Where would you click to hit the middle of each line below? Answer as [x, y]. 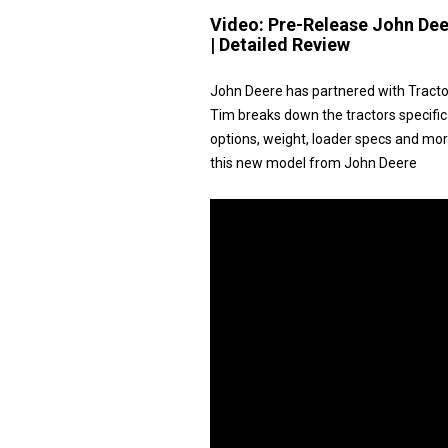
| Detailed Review [280, 44]
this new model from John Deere [313, 163]
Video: [239, 24]
